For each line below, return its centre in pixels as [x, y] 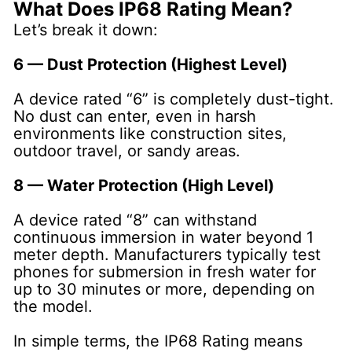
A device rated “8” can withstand [136, 220]
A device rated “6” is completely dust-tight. [174, 99]
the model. [53, 306]
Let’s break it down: [86, 29]
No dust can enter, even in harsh [135, 116]
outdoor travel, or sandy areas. [127, 150]
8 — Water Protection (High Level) [144, 185]
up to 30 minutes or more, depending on [165, 289]
